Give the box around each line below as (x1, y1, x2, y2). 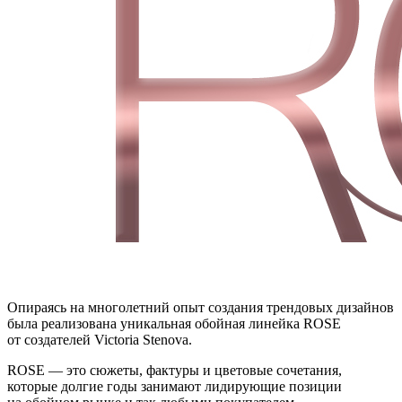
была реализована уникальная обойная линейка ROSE (7, 316, 341, 332)
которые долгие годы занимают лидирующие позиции (7, 379, 342, 395)
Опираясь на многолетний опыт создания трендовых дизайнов (7, 300, 394, 316)
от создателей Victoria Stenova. (7, 332, 192, 348)
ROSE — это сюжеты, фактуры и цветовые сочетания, (7, 363, 342, 379)
